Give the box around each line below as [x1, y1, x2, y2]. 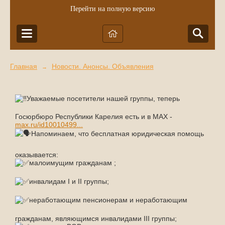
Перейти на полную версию [70, 5, 155, 13]
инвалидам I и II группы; [29, 177, 109, 185]
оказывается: [15, 150, 58, 159]
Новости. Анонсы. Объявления [51, 62, 154, 70]
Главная [10, 62, 37, 70]
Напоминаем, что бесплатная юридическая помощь [31, 129, 204, 138]
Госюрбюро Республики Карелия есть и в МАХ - [15, 112, 172, 121]
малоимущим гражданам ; [29, 158, 116, 167]
